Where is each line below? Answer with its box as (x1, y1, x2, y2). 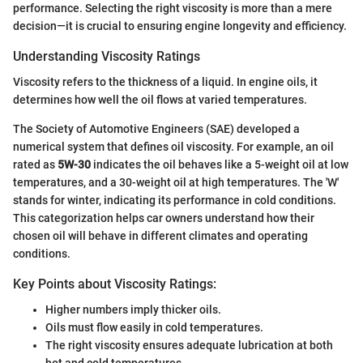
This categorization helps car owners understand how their (13, 211, 314, 224)
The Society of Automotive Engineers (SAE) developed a (13, 122, 300, 135)
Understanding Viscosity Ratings (13, 48, 200, 64)
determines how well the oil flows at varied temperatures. (13, 92, 307, 106)
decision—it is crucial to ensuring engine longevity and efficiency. (13, 19, 347, 32)
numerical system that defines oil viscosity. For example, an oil (13, 139, 334, 153)
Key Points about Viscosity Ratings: (13, 275, 216, 292)
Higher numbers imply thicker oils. (45, 302, 221, 316)
